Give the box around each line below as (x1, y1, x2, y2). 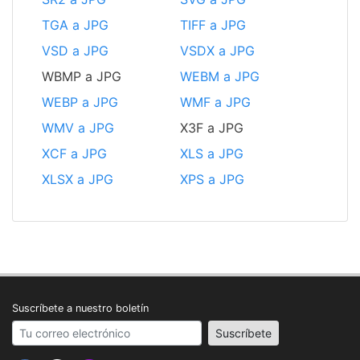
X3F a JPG (180, 120, 243, 137)
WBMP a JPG (42, 68, 121, 85)
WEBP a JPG (42, 94, 118, 111)
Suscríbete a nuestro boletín (12, 302, 149, 315)
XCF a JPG (42, 145, 107, 162)
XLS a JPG (180, 145, 243, 162)
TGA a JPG (42, 17, 108, 34)
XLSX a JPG (42, 171, 113, 188)
